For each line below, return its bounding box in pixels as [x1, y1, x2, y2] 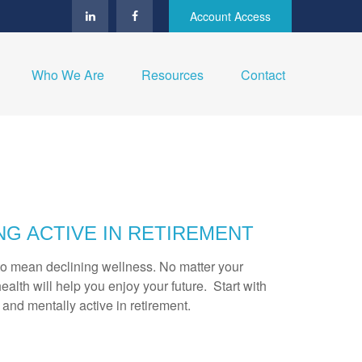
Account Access [190, 8, 271, 24]
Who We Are [32, 65, 104, 85]
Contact [241, 65, 285, 85]
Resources [141, 65, 204, 85]
